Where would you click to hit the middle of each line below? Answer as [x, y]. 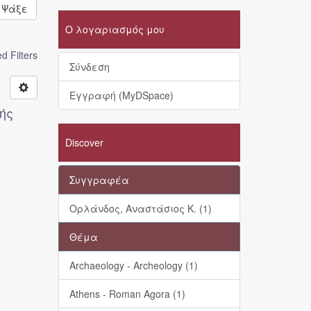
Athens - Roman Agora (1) [127, 294]
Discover [84, 142]
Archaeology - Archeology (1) [133, 265]
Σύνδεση [89, 67]
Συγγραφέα [99, 180]
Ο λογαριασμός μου [115, 29]
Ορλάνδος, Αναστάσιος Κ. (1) [140, 208]
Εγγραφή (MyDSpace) [121, 95]
